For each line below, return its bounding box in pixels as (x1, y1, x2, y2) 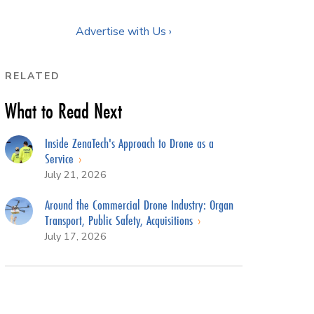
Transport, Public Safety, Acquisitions (44, 210, 196, 229)
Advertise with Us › (76, 23, 172, 39)
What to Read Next (5, 96, 122, 125)
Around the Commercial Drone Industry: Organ (44, 195, 233, 214)
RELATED (5, 69, 60, 83)
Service (44, 149, 77, 168)
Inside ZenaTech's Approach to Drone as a (44, 133, 214, 152)
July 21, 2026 (44, 167, 107, 182)
